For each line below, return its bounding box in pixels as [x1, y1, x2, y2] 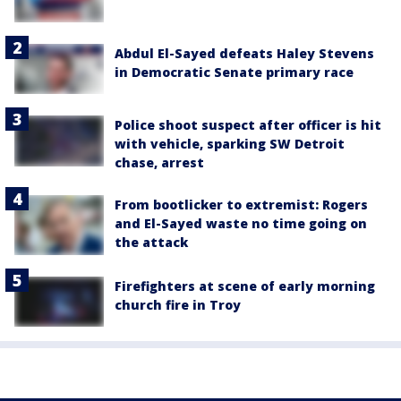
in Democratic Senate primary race [115, 64, 354, 81]
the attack [115, 234, 188, 252]
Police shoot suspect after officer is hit [115, 116, 381, 134]
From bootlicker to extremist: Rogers [115, 196, 368, 214]
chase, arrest [115, 154, 204, 172]
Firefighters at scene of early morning [115, 277, 375, 295]
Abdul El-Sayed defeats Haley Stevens [115, 45, 374, 63]
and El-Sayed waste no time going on [115, 215, 367, 233]
